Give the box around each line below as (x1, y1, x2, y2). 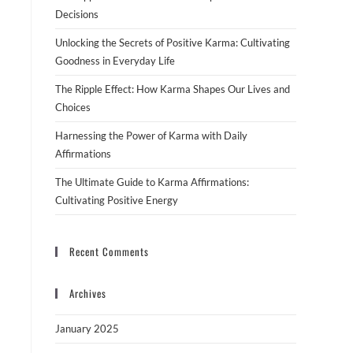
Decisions (55, 8, 98, 20)
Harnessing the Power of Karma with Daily (55, 129, 247, 142)
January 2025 (55, 322, 119, 335)
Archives (69, 285, 106, 301)
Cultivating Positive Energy (55, 194, 178, 206)
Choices (55, 101, 91, 113)
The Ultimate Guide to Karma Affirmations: (55, 176, 249, 188)
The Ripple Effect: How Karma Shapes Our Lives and (55, 83, 290, 95)
